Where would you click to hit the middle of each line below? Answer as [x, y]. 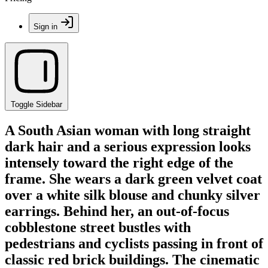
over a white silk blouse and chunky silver [133, 195]
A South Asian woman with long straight [128, 130]
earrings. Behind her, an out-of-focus [117, 211]
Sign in [45, 27]
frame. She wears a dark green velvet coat [133, 179]
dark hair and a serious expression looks [128, 146]
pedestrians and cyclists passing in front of [134, 243]
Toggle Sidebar [36, 104]
